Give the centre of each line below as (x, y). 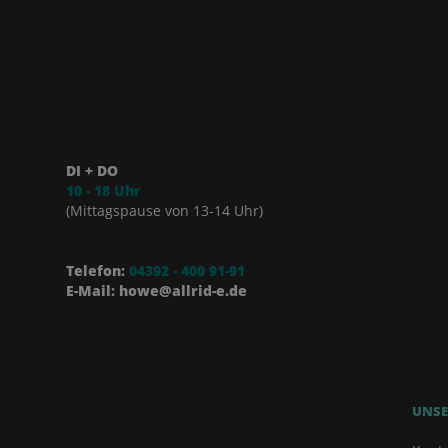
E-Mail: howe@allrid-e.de (157, 291)
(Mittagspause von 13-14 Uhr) (165, 211)
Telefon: (96, 271)
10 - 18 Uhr (104, 191)
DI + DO (96, 171)
